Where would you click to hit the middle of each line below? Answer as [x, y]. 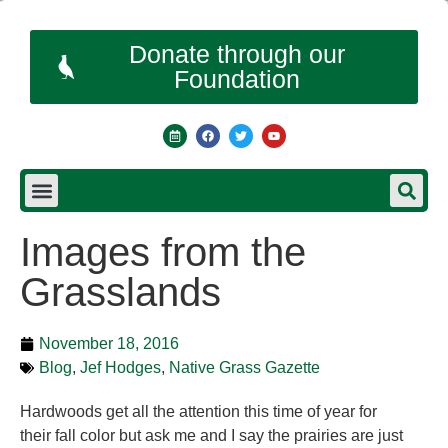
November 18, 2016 [109, 343]
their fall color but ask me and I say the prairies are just [211, 435]
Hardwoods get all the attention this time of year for [198, 411]
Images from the [163, 252]
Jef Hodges [120, 367]
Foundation [236, 79]
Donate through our [236, 54]
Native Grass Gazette [244, 367]
